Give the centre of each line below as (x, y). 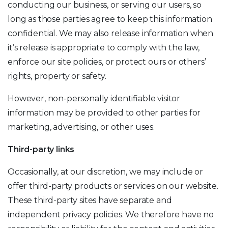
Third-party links (41, 149)
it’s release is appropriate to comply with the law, (104, 48)
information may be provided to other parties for (104, 113)
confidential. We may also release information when (111, 33)
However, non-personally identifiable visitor (94, 98)
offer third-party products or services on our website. (113, 186)
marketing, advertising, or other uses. (81, 127)
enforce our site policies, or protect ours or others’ (107, 62)
